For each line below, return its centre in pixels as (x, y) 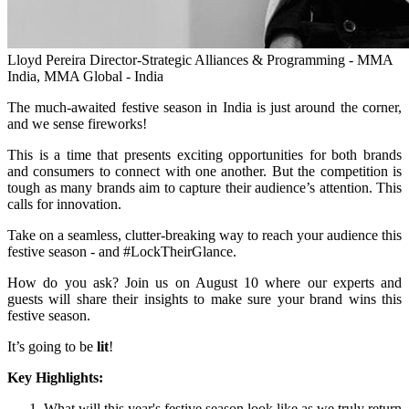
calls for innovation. (64, 204)
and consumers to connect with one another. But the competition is (204, 172)
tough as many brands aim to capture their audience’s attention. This (204, 188)
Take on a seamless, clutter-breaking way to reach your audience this (204, 236)
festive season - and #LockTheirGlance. (122, 252)
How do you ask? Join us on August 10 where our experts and (204, 283)
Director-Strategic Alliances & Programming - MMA (241, 60)
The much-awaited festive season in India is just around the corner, (204, 108)
